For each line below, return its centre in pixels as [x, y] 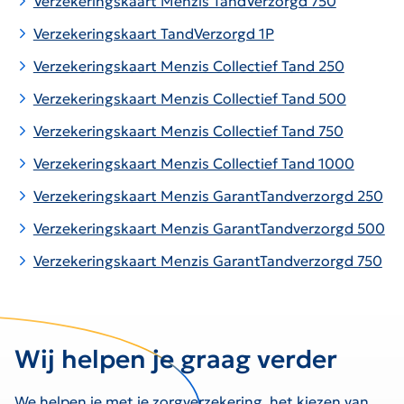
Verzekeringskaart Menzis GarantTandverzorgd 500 [209, 228]
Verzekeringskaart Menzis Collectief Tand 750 [188, 130]
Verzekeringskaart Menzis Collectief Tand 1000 [193, 163]
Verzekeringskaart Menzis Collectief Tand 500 [189, 98]
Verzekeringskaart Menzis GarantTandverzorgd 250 [208, 195]
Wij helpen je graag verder [176, 359]
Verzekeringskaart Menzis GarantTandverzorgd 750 [207, 260]
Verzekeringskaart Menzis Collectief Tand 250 [188, 65]
